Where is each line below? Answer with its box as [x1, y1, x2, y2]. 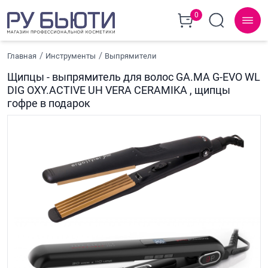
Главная [7, 51, 36, 60]
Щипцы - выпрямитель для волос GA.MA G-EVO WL [7, 71, 260, 83]
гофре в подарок [7, 97, 90, 109]
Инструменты [45, 51, 96, 60]
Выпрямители [105, 51, 157, 60]
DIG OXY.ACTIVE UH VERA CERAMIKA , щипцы [7, 84, 230, 96]
